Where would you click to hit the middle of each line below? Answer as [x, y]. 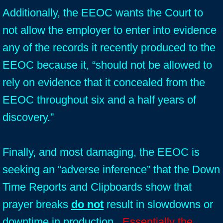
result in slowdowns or [158, 204]
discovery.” [28, 117]
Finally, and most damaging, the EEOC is [101, 152]
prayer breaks [37, 204]
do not [87, 204]
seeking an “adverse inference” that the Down [111, 169]
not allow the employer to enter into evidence [110, 30]
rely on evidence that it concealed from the [104, 82]
